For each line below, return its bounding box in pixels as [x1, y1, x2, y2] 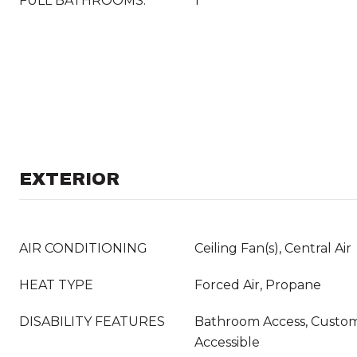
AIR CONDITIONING [19, 241, 147, 256]
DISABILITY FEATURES [19, 314, 165, 329]
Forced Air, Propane [194, 277, 321, 292]
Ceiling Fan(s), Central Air [194, 241, 351, 256]
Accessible [194, 335, 260, 350]
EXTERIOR [19, 170, 120, 189]
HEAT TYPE [19, 277, 93, 292]
